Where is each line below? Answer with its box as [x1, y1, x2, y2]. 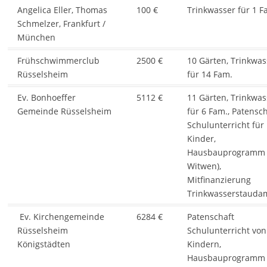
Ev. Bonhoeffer [17, 92, 76, 104]
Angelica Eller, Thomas [17, 4, 107, 16]
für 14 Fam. [187, 69, 232, 80]
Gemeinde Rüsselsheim [17, 105, 111, 117]
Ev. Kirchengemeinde [17, 211, 104, 223]
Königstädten [17, 238, 70, 250]
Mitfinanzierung [187, 174, 251, 186]
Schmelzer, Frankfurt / [17, 18, 105, 30]
